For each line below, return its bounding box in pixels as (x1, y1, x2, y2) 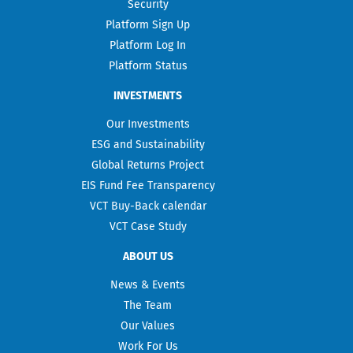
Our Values (121, 318, 176, 333)
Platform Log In (110, 38, 187, 52)
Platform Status (108, 58, 188, 72)
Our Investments (106, 117, 190, 131)
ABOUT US (122, 249, 173, 263)
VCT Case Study (109, 219, 187, 233)
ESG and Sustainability (91, 137, 205, 151)
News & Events (110, 277, 186, 292)
